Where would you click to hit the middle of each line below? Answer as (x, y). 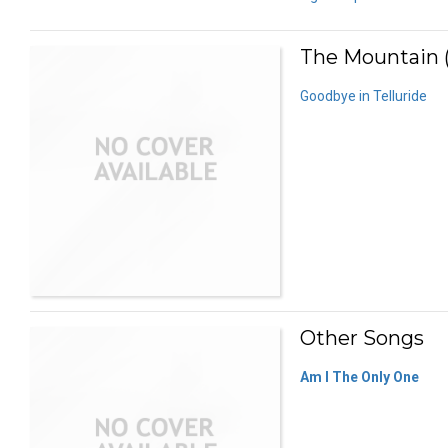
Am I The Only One (359, 376)
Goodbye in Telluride (363, 95)
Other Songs (362, 337)
